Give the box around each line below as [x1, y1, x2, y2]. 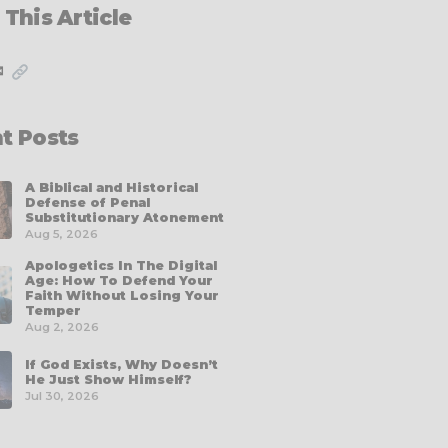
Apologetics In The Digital [25, 257, 217, 273]
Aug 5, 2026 [25, 226, 98, 241]
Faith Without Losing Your [25, 287, 219, 303]
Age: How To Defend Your [25, 272, 213, 288]
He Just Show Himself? [25, 372, 192, 388]
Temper [25, 302, 81, 318]
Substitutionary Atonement [25, 209, 224, 225]
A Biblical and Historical [25, 179, 198, 195]
